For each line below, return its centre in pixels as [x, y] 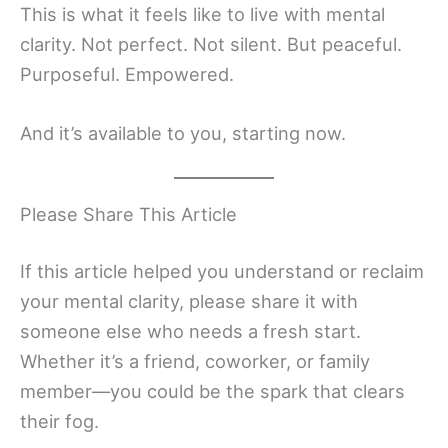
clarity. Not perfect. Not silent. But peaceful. [211, 43]
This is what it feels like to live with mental [202, 13]
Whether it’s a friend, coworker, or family [195, 361]
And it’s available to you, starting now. [183, 132]
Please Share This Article [128, 214]
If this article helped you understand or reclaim [222, 271]
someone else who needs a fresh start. [190, 331]
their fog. [59, 421]
